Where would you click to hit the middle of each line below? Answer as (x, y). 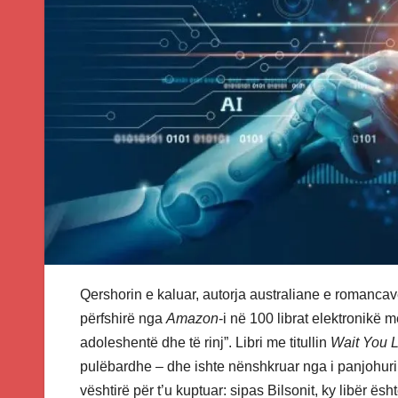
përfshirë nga (123, 319)
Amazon (192, 319)
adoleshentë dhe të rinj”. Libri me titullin (205, 343)
